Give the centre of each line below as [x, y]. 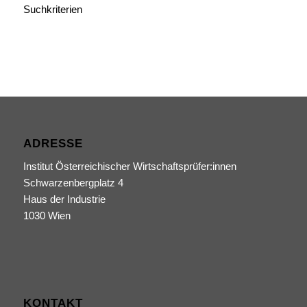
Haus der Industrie [64, 199]
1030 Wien [47, 215]
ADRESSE [53, 143]
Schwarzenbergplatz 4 [73, 182]
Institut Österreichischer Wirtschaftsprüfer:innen [130, 166]
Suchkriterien [52, 9]
